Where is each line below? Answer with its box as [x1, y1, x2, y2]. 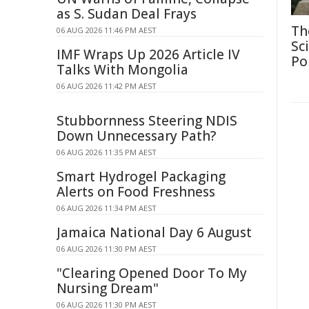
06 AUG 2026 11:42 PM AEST [57, 81, 157, 91]
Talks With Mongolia [57, 61, 188, 79]
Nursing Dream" [57, 279, 159, 297]
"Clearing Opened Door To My [57, 264, 247, 282]
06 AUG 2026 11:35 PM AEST [57, 147, 157, 157]
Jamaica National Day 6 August [57, 223, 252, 241]
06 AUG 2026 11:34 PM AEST [57, 203, 157, 213]
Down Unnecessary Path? [57, 127, 216, 145]
